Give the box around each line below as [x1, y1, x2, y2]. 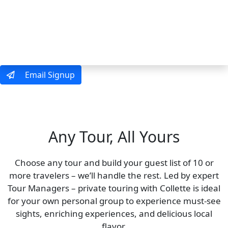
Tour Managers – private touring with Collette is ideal [8, 182, 220, 194]
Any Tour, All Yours [48, 126, 180, 147]
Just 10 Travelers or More [6, 109, 161, 128]
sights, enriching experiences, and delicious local [16, 208, 212, 219]
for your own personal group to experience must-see [7, 195, 221, 207]
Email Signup [23, 69, 75, 80]
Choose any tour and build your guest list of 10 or [14, 157, 214, 168]
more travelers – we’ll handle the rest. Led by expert [9, 169, 219, 181]
